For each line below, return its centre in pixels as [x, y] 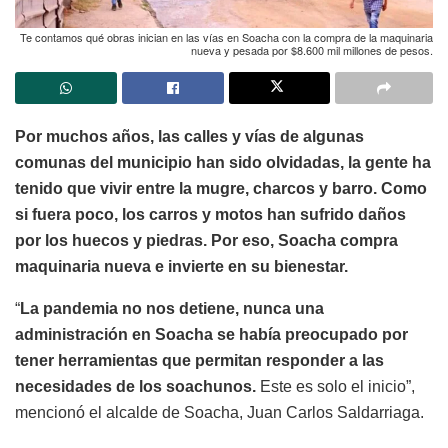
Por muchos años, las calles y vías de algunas [189, 136]
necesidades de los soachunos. [135, 386]
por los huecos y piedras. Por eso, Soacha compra [206, 240]
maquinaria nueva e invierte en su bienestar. [181, 266]
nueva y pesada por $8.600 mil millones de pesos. [312, 49]
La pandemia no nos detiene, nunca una [172, 308]
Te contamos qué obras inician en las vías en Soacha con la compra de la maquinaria [226, 36]
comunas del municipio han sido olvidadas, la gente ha [223, 162]
